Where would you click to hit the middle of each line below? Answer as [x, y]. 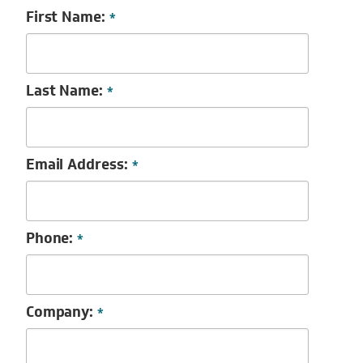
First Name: [68, 17]
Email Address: [79, 164]
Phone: [51, 238]
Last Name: [66, 91]
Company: [62, 312]
